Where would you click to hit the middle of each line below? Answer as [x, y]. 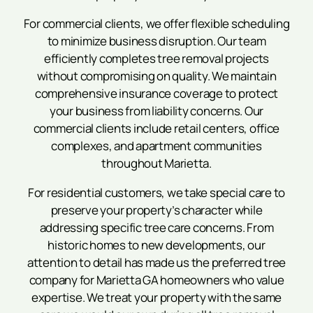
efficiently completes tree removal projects [156, 58]
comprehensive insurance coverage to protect [156, 93]
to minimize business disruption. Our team [156, 41]
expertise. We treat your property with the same [156, 297]
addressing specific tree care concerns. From [156, 227]
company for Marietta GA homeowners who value [156, 279]
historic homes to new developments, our [156, 245]
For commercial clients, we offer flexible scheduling [156, 23]
